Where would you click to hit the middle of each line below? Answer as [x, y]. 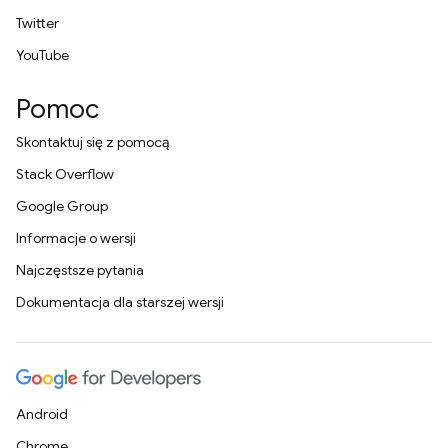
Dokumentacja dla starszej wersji [120, 302]
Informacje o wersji [76, 238]
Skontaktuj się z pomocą [92, 142]
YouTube [42, 55]
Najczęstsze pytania [80, 270]
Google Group [62, 206]
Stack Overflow [65, 174]
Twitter [37, 23]
